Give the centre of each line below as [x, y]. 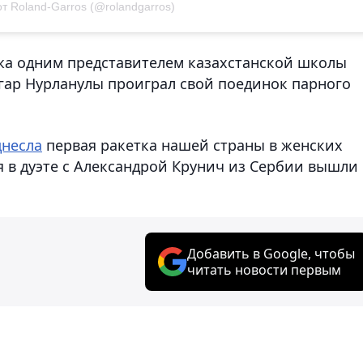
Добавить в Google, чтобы [271, 253]
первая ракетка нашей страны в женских [192, 145]
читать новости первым [264, 269]
